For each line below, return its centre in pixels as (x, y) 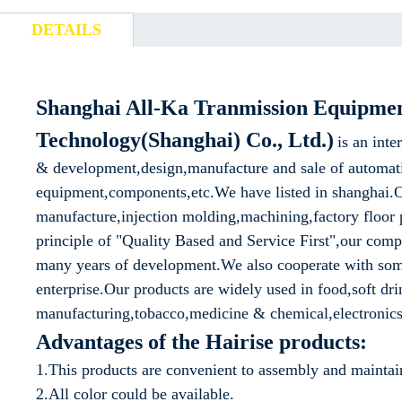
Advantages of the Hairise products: (201, 342)
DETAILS (66, 30)
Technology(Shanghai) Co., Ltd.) (185, 140)
